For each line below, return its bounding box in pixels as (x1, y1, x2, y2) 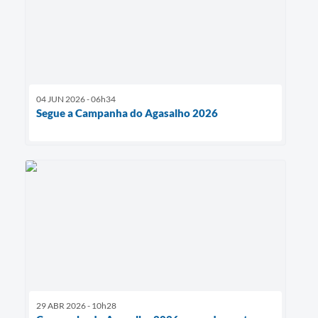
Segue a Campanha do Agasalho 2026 (36, 106, 218, 120)
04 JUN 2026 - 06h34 (36, 94, 116, 105)
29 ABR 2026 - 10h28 (36, 300, 116, 312)
